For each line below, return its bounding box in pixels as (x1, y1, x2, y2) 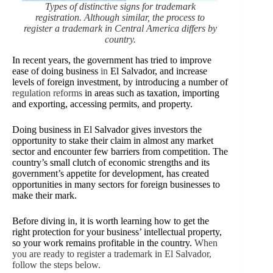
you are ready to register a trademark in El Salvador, (12, 249, 211, 260)
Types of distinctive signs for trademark (44, 1, 196, 12)
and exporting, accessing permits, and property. (12, 99, 193, 110)
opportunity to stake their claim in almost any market (12, 135, 213, 146)
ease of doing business (12, 66, 98, 77)
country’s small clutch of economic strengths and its (12, 157, 210, 168)
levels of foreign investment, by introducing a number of (12, 77, 228, 88)
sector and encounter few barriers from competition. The (12, 146, 228, 157)
